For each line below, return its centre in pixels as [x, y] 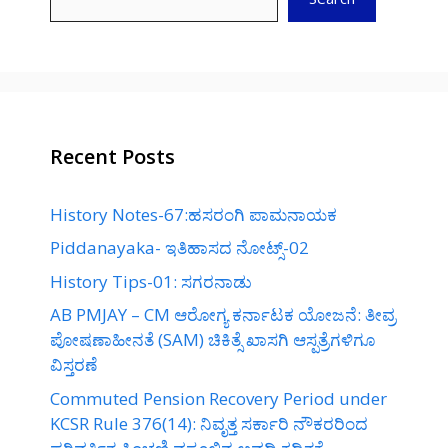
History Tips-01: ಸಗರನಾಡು [151, 281]
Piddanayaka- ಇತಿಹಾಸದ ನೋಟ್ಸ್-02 [179, 248]
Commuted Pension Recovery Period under [218, 398]
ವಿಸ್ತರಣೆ [73, 365]
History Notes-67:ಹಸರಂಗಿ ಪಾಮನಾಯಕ [193, 214]
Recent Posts [112, 156]
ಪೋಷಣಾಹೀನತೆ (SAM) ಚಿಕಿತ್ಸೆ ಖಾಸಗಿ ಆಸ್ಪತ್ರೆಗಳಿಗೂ [212, 340]
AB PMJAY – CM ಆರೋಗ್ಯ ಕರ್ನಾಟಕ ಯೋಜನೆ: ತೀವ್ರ [223, 315]
